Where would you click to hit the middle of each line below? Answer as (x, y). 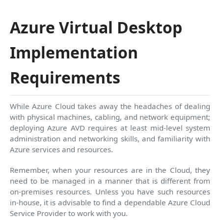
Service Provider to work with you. (69, 213)
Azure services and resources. (61, 149)
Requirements (65, 77)
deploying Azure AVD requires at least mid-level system (110, 127)
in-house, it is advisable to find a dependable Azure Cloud (110, 202)
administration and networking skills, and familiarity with (110, 138)
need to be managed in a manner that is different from (110, 180)
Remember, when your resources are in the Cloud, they (110, 170)
